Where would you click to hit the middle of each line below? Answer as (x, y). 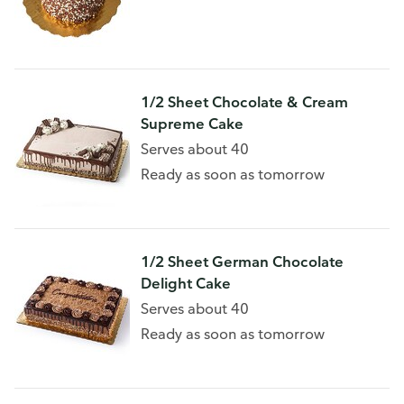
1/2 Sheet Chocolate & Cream (244, 102)
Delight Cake (186, 283)
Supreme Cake (192, 124)
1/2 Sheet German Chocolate (242, 262)
